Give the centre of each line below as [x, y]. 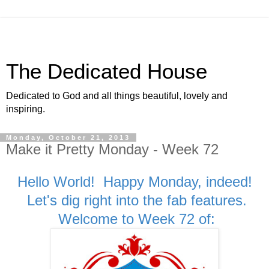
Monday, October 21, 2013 [68, 138]
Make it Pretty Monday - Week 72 [112, 149]
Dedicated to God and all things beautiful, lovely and [117, 96]
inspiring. [26, 109]
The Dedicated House [107, 71]
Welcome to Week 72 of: [134, 219]
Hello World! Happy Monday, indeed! [134, 181]
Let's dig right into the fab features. [134, 200]
